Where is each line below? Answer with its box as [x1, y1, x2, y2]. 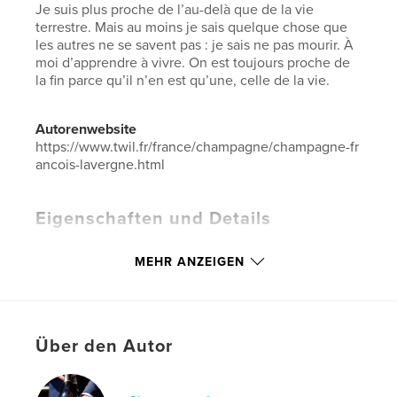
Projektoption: [35, 308, 129, 326]
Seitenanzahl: [35, 326, 127, 344]
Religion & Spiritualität [143, 237, 281, 255]
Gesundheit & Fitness [162, 264, 295, 282]
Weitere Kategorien [35, 264, 160, 282]
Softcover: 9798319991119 [35, 370, 191, 388]
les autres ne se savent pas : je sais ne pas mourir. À [35, 36, 354, 54]
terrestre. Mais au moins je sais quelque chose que [35, 19, 348, 36]
